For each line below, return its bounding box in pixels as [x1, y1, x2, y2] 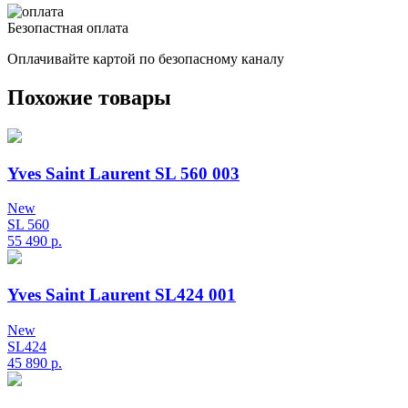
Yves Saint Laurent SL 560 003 [7, 163, 240, 183]
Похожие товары [7, 86, 171, 109]
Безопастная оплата [7, 20, 128, 36]
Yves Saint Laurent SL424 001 [7, 285, 236, 305]
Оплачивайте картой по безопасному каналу [7, 51, 284, 67]
